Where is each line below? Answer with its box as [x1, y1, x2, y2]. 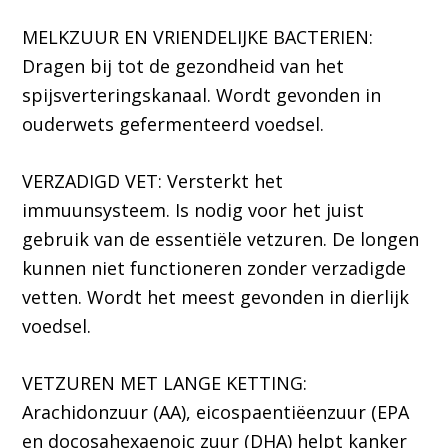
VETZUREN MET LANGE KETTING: [22, 371, 308, 396]
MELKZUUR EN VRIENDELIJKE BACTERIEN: [22, 25, 374, 50]
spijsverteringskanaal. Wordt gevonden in [22, 83, 382, 108]
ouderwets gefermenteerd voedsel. [22, 112, 325, 137]
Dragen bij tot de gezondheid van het [22, 54, 345, 79]
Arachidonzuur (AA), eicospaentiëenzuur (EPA [22, 400, 410, 425]
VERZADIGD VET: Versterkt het [22, 169, 284, 194]
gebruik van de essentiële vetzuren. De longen [22, 227, 420, 252]
